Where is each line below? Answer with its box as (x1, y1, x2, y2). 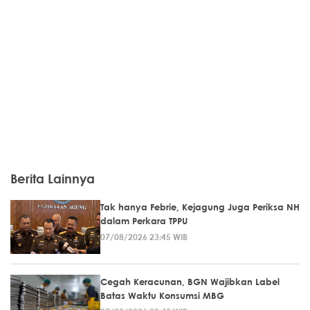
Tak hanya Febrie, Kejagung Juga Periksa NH (100, 201, 300, 212)
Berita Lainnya (10, 170, 95, 186)
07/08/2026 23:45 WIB (100, 230, 188, 242)
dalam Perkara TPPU (100, 215, 188, 226)
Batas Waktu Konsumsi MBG (100, 289, 224, 301)
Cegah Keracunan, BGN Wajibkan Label (100, 275, 280, 287)
